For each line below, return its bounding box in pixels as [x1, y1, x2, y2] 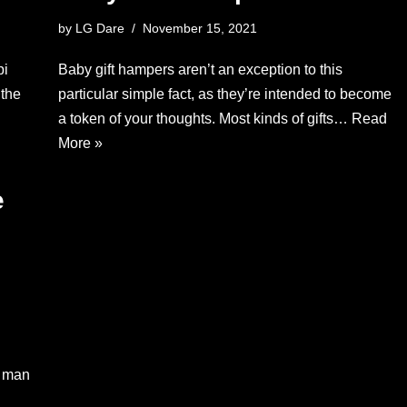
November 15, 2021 [142, 21, 257, 35]
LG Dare [74, 21, 124, 35]
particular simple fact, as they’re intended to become [57, 86, 392, 102]
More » [57, 135, 103, 151]
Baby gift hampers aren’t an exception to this [57, 62, 342, 77]
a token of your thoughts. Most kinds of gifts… [57, 111, 352, 126]
